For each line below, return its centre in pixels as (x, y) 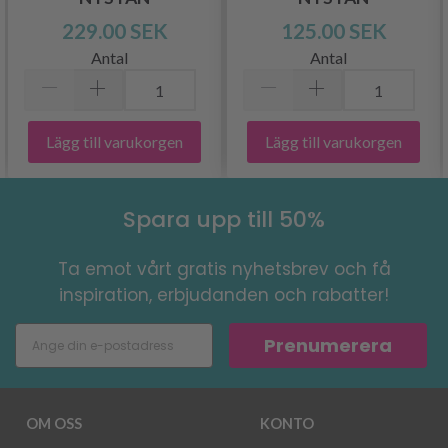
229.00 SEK (114, 31)
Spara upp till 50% (224, 220)
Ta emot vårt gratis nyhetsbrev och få (224, 269)
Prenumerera (328, 345)
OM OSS (54, 424)
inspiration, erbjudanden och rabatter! (224, 295)
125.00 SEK (333, 31)
